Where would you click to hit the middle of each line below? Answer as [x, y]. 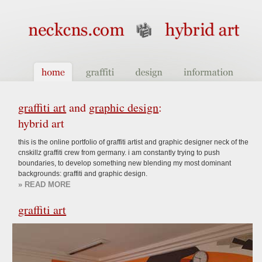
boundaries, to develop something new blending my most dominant [125, 163]
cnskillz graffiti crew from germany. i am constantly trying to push [119, 153]
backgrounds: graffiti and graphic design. [83, 174]
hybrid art [42, 123]
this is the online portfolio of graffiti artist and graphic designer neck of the [134, 142]
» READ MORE [45, 185]
